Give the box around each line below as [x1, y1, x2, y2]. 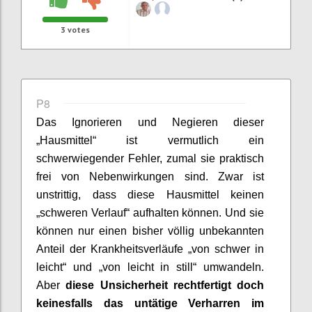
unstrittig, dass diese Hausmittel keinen [36, 188, 264, 201]
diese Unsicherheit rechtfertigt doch [65, 279, 264, 291]
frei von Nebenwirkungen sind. [36, 170, 208, 182]
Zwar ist [217, 170, 265, 182]
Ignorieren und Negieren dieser [72, 116, 264, 128]
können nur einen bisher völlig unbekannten [36, 224, 264, 237]
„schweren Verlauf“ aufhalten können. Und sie [36, 206, 264, 219]
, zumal [159, 152, 201, 164]
